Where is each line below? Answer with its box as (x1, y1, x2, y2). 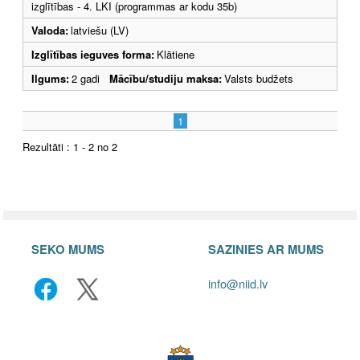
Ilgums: (31, 70, 69, 86)
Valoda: (31, 22, 68, 38)
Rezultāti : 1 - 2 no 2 (22, 138, 117, 154)
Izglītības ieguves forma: (31, 46, 154, 62)
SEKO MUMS (31, 239, 104, 258)
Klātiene (157, 46, 194, 62)
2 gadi (72, 70, 109, 86)
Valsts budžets (224, 70, 293, 86)
